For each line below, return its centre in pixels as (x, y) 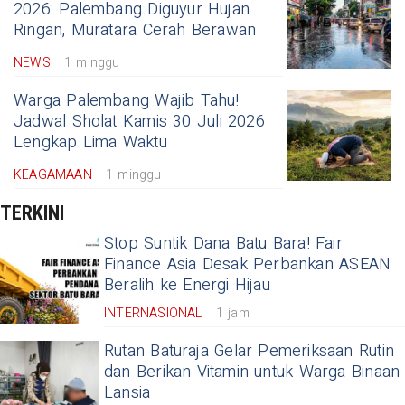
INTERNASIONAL (153, 313)
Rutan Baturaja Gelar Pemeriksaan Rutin (250, 351)
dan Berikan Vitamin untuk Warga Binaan (252, 372)
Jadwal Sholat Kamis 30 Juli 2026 (139, 121)
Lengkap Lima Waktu (90, 142)
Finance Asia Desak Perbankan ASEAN (248, 264)
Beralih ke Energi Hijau (187, 285)
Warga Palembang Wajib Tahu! (127, 100)
